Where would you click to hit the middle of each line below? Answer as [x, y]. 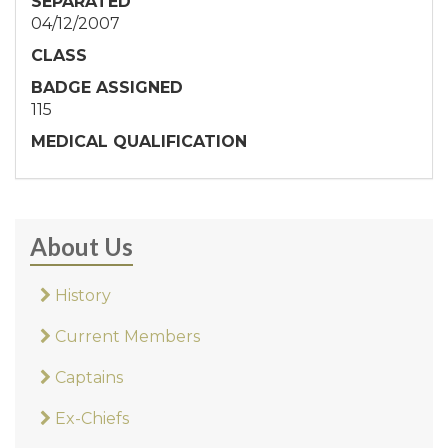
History [81, 295]
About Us [81, 246]
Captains [87, 377]
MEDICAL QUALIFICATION [139, 141]
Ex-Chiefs [90, 418]
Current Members [125, 336]
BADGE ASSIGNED [107, 87]
